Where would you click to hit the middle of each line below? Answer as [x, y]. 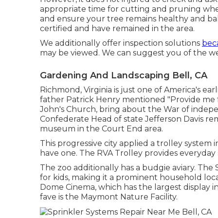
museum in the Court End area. [101, 129]
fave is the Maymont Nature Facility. [109, 197]
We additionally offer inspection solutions [121, 43]
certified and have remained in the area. [117, 28]
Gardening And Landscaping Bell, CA [124, 75]
